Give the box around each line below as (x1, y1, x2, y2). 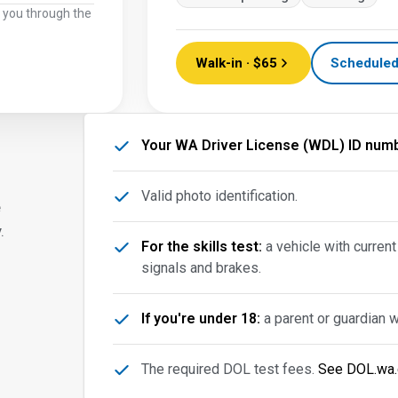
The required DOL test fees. (141, 361, 319, 378)
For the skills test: (141, 238, 263, 255)
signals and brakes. (141, 259, 262, 276)
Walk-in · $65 (195, 55, 277, 71)
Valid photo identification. (141, 187, 298, 204)
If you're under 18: (141, 310, 261, 327)
